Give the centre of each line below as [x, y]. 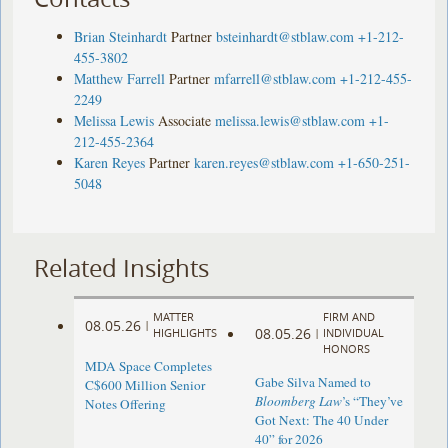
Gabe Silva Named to [312, 382]
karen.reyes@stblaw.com [264, 162]
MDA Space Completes [149, 366]
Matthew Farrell [120, 78]
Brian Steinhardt [121, 36]
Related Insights [122, 267]
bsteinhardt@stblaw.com [285, 36]
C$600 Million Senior [145, 385]
